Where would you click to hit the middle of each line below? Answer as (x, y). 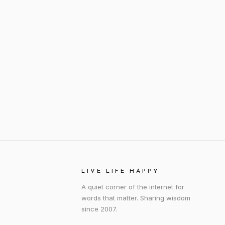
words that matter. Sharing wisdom (136, 198)
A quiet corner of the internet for (133, 187)
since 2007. (99, 209)
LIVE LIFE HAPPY (121, 171)
